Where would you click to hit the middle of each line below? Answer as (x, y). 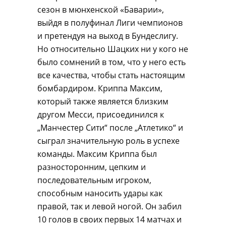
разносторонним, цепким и (92, 167)
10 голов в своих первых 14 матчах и (109, 219)
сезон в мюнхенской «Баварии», (101, 10)
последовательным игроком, (94, 180)
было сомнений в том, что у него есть (111, 62)
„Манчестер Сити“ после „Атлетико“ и (110, 128)
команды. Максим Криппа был (97, 154)
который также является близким (103, 101)
